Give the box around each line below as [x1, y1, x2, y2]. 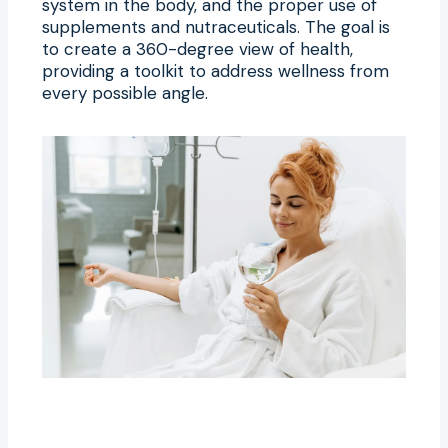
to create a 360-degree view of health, [42, 37, 353, 60]
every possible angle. [42, 81, 208, 104]
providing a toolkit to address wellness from [42, 59, 389, 82]
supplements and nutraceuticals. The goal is [42, 15, 390, 38]
